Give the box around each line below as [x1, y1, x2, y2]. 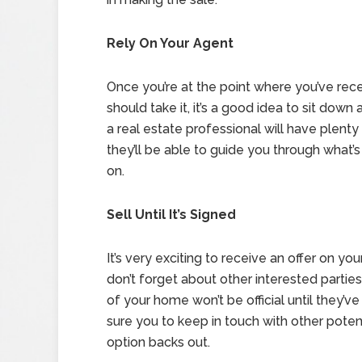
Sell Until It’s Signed [107, 207, 236, 222]
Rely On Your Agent [107, 36, 234, 51]
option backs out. [107, 335, 210, 350]
